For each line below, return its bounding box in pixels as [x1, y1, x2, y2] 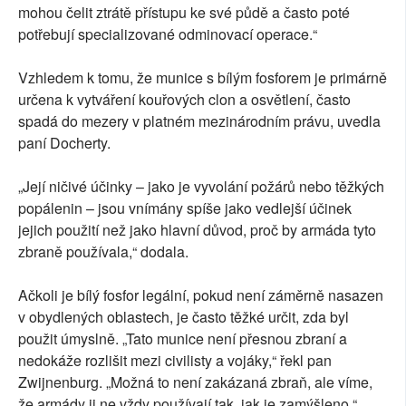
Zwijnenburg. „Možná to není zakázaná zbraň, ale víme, [18, 372, 372, 393]
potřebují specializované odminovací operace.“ [18, 24, 317, 45]
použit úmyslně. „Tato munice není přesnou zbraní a [18, 328, 347, 350]
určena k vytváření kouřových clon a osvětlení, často [18, 89, 351, 111]
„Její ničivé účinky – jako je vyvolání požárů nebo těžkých [18, 176, 384, 198]
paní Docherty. [18, 132, 111, 154]
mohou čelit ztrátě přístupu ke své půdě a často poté [18, 2, 350, 24]
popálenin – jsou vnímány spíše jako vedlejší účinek [18, 198, 352, 219]
